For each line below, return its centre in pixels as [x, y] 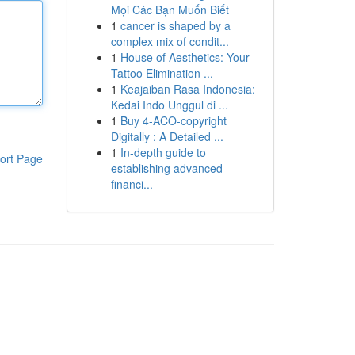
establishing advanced [166, 168]
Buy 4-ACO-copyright [173, 120]
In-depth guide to [163, 152]
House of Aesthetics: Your [185, 57]
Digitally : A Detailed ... [167, 136]
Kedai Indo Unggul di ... [169, 105]
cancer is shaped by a [175, 25]
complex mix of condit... [170, 41]
